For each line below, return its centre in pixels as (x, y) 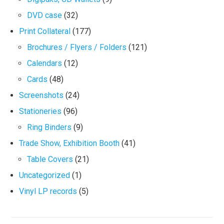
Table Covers (50, 159)
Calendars (45, 63)
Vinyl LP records (48, 191)
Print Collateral (45, 31)
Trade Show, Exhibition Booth (69, 143)
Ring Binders (49, 127)
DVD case (45, 15)
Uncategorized (45, 175)
